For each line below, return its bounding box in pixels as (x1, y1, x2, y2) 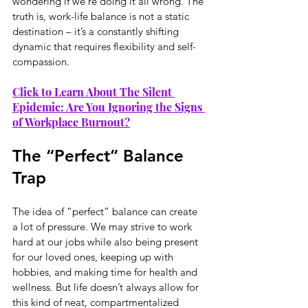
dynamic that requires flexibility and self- (12, 39, 196, 53)
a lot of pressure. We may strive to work (12, 219, 195, 233)
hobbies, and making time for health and (12, 265, 200, 278)
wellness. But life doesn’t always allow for (12, 280, 201, 294)
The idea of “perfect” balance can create (12, 204, 200, 218)
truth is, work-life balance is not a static (12, 9, 192, 23)
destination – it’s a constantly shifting (12, 24, 181, 38)
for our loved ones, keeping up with (12, 250, 176, 263)
